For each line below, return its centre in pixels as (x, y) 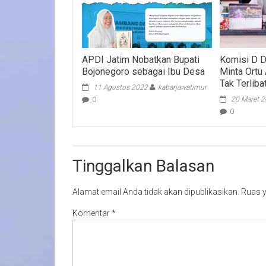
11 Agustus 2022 (121, 87)
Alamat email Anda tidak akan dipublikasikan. (156, 191)
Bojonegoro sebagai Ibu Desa (144, 71)
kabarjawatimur (183, 87)
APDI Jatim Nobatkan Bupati (141, 59)
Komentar (92, 213)
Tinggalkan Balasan (143, 166)
